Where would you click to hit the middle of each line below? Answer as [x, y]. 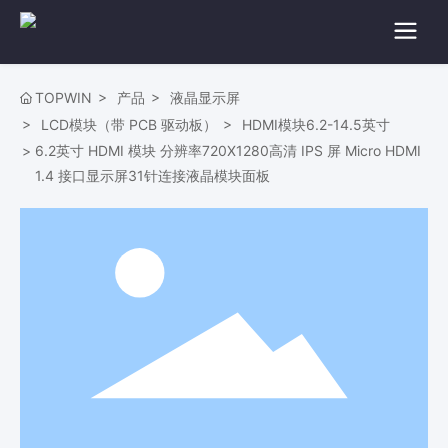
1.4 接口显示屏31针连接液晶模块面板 [152, 175]
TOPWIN [63, 97]
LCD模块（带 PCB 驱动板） [129, 124]
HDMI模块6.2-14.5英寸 [316, 124]
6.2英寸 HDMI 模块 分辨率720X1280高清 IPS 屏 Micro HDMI [228, 150]
